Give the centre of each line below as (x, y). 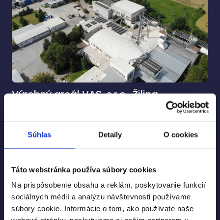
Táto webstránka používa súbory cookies (84, 169)
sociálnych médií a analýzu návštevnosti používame (101, 196)
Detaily (110, 134)
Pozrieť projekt (39, 108)
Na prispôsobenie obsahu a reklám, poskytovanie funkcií (109, 185)
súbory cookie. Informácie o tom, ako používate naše (103, 208)
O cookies (181, 134)
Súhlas (39, 134)
